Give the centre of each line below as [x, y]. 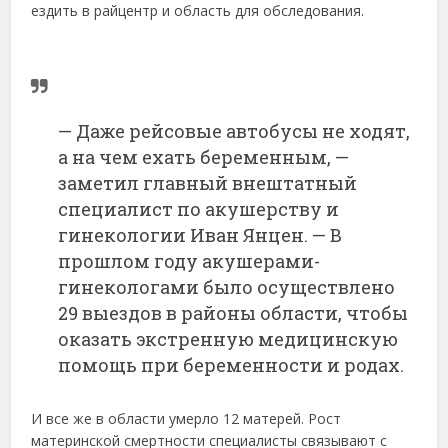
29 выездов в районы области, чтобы [233, 312]
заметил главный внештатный [208, 182]
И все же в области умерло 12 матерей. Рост [186, 418]
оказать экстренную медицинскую [228, 338]
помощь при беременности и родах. [231, 364]
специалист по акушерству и [199, 208]
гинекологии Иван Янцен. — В [200, 234]
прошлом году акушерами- [189, 260]
